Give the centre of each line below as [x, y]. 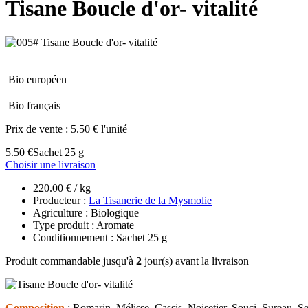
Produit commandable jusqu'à [71, 261]
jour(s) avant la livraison [195, 261]
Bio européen [37, 79]
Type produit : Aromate [84, 225]
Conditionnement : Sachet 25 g [100, 237]
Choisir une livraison [51, 164]
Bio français [34, 105]
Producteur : [61, 200]
